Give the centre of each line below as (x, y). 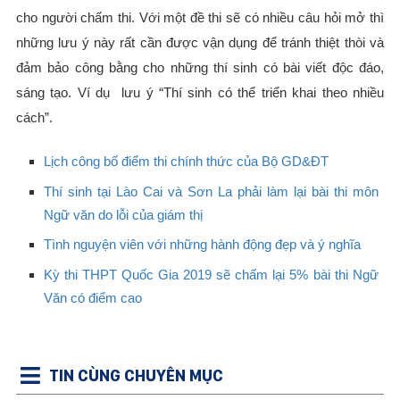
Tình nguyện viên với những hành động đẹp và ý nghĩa (202, 245)
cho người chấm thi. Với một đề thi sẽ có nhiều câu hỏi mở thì (200, 18)
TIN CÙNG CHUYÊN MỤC (136, 376)
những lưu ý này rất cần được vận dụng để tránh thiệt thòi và (200, 43)
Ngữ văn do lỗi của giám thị (123, 214)
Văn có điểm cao (92, 297)
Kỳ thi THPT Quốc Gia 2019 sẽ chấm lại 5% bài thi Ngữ (211, 274)
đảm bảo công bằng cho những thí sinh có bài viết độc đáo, (200, 68)
